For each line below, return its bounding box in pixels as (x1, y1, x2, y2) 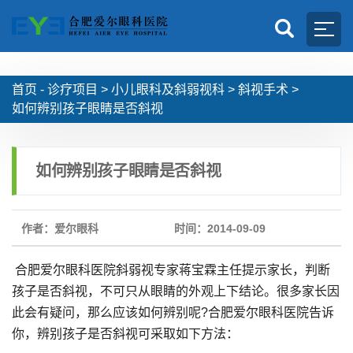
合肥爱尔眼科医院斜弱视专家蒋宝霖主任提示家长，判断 (12, 263, 330, 277)
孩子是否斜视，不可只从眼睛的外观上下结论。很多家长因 (12, 284, 340, 298)
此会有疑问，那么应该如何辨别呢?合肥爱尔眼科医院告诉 (12, 306, 334, 319)
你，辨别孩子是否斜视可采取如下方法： (12, 327, 239, 340)
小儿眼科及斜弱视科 (111, 83, 225, 96)
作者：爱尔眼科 (21, 222, 98, 235)
